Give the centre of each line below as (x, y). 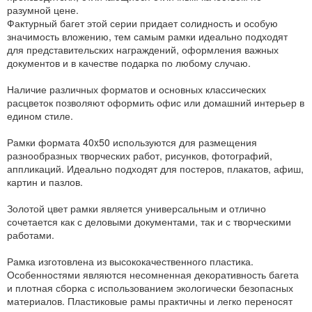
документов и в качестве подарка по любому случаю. (129, 63)
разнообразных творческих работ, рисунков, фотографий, (140, 156)
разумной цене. (43, 10)
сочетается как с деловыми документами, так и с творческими (149, 222)
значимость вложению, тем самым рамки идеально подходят (147, 37)
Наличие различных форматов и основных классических (136, 89)
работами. (31, 235)
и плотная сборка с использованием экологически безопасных (150, 288)
